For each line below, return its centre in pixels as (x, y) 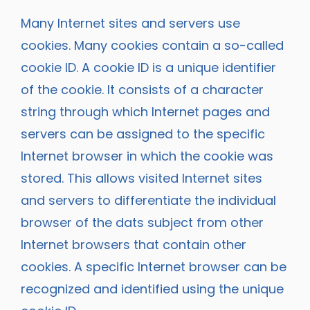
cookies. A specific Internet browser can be (154, 266)
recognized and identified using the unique (152, 289)
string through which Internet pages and (145, 111)
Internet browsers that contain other (134, 244)
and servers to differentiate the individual (148, 200)
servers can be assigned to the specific (143, 134)
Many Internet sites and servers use (130, 23)
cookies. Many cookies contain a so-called (152, 45)
